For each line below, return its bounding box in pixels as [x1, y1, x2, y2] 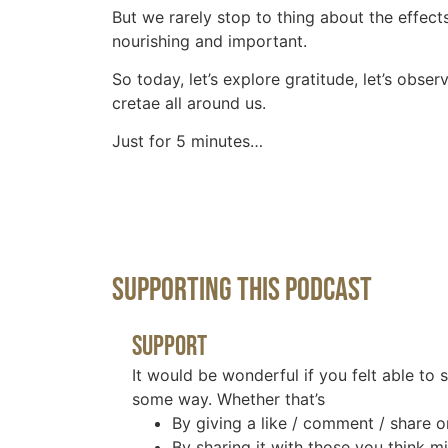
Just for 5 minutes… [112, 131, 263, 152]
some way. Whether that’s [132, 388, 325, 409]
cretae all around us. [112, 92, 266, 113]
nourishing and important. [112, 30, 307, 51]
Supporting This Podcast [112, 270, 372, 310]
